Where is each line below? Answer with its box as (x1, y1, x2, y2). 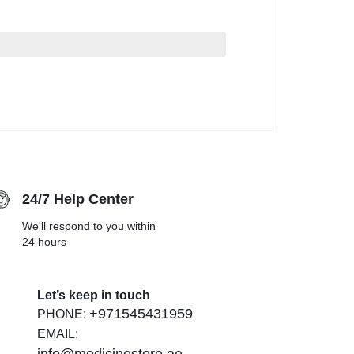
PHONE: (37, 307, 90, 322)
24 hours (22, 235, 66, 249)
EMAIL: (37, 327, 79, 341)
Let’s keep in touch (37, 288, 151, 303)
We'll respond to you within (22, 220, 156, 233)
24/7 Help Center (22, 191, 134, 208)
